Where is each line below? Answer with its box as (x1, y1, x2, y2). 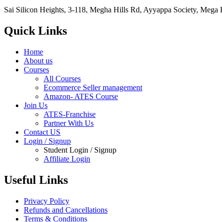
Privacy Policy (24, 196, 69, 205)
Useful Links (4, 173, 68, 187)
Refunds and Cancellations (24, 205, 108, 214)
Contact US (24, 128, 60, 137)
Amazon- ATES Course (44, 92, 118, 101)
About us (24, 56, 53, 65)
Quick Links (4, 24, 67, 38)
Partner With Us (44, 119, 94, 128)
